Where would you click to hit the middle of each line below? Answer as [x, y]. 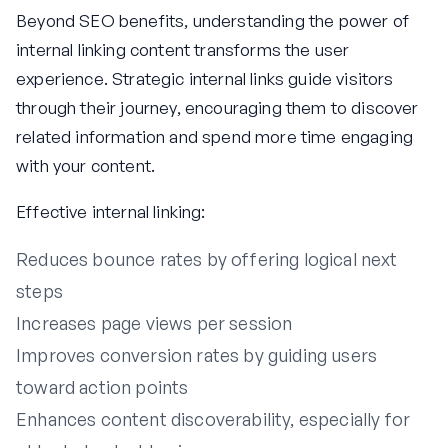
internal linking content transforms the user [183, 50]
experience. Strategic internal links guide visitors [205, 79]
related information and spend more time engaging [215, 137]
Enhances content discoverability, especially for [213, 419]
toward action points [102, 387]
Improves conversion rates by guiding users [197, 355]
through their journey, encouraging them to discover [217, 108]
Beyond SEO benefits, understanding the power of [212, 21]
